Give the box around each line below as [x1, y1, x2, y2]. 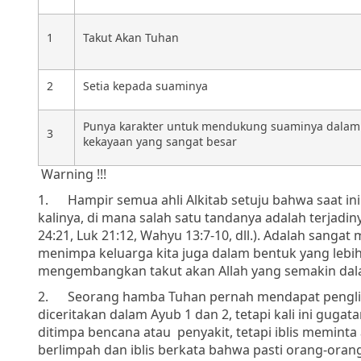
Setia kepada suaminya [83, 77, 208, 93]
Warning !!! [41, 164, 106, 183]
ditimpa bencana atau [38, 322, 171, 341]
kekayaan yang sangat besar [83, 133, 237, 149]
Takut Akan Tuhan [83, 29, 179, 45]
